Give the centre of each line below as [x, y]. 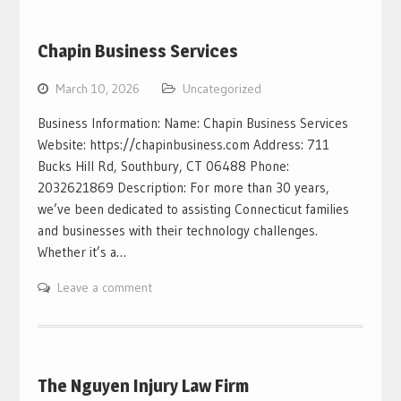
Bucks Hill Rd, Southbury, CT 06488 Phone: [163, 166]
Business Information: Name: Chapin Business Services [192, 123]
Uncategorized [222, 88]
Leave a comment [104, 287]
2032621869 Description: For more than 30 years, [183, 187]
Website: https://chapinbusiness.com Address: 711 [183, 144]
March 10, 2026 [97, 88]
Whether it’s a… [81, 252]
